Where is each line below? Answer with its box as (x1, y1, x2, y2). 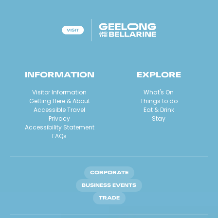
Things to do (140, 96, 178, 105)
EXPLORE (136, 69, 181, 79)
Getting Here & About (29, 96, 90, 105)
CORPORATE (90, 169, 128, 176)
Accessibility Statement (24, 123, 94, 131)
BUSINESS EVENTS (82, 182, 136, 188)
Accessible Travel (34, 105, 85, 114)
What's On (144, 88, 174, 96)
